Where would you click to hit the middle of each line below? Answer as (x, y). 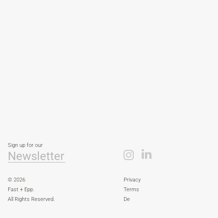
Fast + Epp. (21, 190)
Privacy (132, 180)
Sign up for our (25, 145)
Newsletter (36, 156)
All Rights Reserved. (31, 199)
